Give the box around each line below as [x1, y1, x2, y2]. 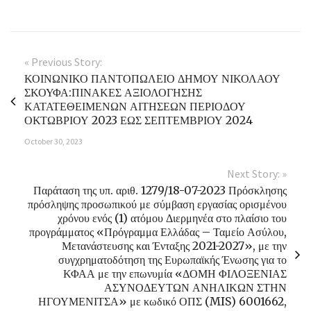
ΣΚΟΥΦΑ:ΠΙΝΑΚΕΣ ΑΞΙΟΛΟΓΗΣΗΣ [24, 85, 202, 99]
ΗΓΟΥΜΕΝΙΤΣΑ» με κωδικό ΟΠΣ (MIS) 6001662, [38, 294, 287, 308]
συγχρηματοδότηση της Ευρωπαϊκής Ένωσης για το [58, 252, 287, 267]
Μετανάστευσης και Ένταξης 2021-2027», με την [62, 238, 287, 253]
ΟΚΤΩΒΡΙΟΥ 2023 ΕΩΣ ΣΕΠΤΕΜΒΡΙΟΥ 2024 [24, 112, 253, 127]
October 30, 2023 [24, 135, 83, 146]
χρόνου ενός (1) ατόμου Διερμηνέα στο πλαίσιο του [58, 210, 287, 225]
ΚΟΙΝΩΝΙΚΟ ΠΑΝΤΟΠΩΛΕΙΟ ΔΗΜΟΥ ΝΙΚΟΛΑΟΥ [24, 71, 280, 85]
